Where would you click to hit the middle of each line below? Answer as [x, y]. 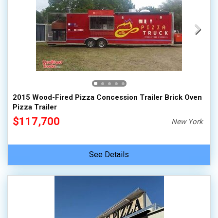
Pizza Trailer [35, 107]
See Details [109, 154]
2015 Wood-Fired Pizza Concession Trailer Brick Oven [107, 97]
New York [187, 122]
